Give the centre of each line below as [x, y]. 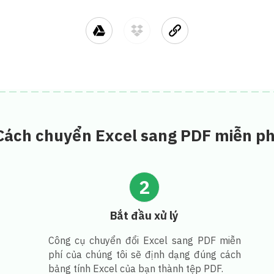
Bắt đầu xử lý [145, 215]
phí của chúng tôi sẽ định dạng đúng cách [145, 254]
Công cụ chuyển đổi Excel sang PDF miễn [145, 240]
